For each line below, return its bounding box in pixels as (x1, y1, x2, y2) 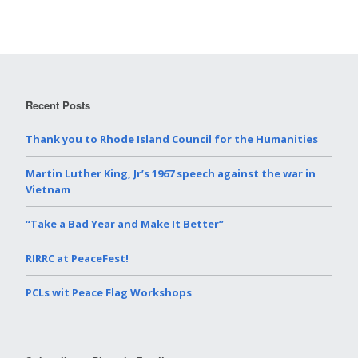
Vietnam (26, 182, 70, 197)
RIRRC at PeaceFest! (26, 251, 129, 266)
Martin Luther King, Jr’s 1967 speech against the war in (26, 166, 316, 181)
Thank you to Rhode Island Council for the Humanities (26, 132, 318, 147)
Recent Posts (26, 97, 90, 113)
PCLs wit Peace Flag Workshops (26, 285, 192, 300)
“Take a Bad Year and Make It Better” (26, 217, 224, 232)
